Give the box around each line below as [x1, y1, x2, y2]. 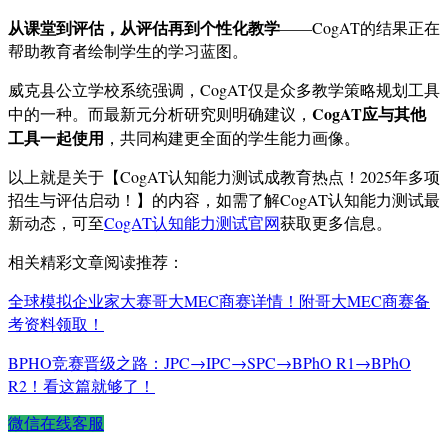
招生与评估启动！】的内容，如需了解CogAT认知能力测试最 [8, 188, 440, 210]
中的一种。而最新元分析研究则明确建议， [8, 102, 312, 124]
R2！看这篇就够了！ [8, 374, 155, 396]
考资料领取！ [8, 312, 104, 334]
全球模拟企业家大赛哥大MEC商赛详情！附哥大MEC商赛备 [8, 289, 430, 311]
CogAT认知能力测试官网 [104, 211, 280, 233]
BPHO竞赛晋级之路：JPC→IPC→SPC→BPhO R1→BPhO [8, 351, 411, 373]
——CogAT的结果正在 [280, 16, 440, 38]
